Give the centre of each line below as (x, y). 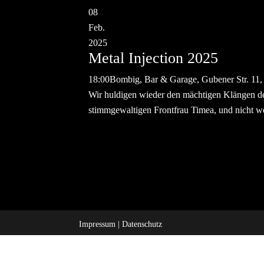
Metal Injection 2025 (154, 58)
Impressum (98, 225)
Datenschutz (142, 225)
